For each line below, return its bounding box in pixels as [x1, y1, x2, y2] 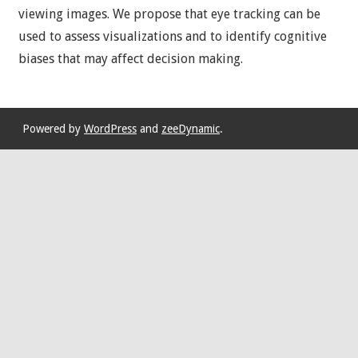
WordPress [84, 121, 137, 135]
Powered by [22, 121, 84, 135]
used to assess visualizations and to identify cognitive [18, 29, 327, 44]
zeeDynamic [161, 121, 220, 135]
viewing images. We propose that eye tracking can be [18, 6, 320, 22]
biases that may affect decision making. [18, 51, 243, 66]
